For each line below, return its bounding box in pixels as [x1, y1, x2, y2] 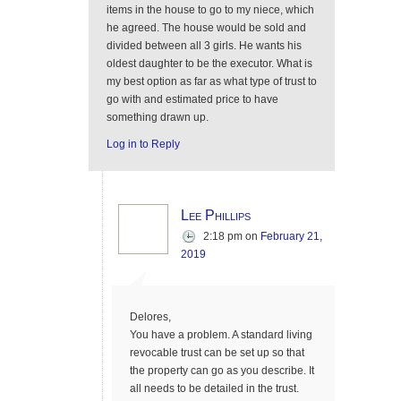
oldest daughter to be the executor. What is [107, 57, 312, 70]
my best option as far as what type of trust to [107, 75, 317, 88]
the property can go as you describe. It [130, 364, 314, 377]
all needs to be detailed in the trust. [130, 382, 299, 395]
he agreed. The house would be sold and [107, 21, 306, 34]
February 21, [260, 230, 322, 243]
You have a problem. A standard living [130, 328, 312, 341]
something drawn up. [107, 111, 209, 124]
